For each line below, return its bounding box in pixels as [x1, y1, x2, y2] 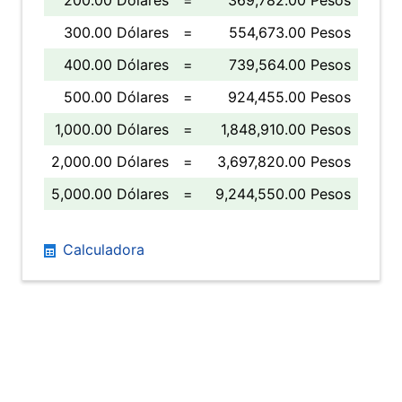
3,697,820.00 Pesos [217, 153, 351, 170]
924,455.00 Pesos [228, 88, 351, 106]
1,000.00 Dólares [55, 120, 169, 138]
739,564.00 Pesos [229, 56, 351, 74]
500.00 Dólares [64, 88, 169, 106]
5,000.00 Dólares [51, 185, 169, 203]
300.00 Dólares [64, 23, 169, 41]
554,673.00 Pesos [229, 23, 351, 41]
